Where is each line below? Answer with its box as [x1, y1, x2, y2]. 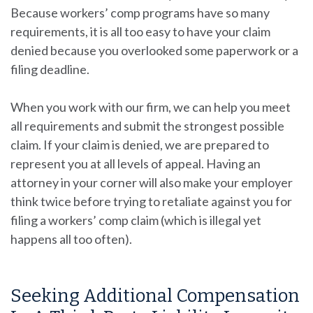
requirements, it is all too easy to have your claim [10, 23, 270, 39]
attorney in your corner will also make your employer [10, 174, 293, 190]
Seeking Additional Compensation [10, 285, 300, 307]
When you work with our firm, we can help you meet [10, 99, 291, 115]
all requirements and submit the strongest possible [10, 117, 284, 133]
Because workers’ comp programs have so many [10, 4, 270, 20]
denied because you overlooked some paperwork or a [10, 42, 298, 58]
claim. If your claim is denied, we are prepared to [10, 136, 269, 152]
